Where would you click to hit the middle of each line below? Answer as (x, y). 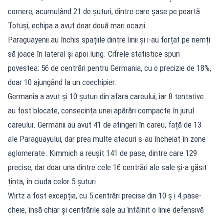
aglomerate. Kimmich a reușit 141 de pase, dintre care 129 (102, 153)
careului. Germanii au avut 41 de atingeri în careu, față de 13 (105, 124)
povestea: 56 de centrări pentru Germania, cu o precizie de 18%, (109, 68)
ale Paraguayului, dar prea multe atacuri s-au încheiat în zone (107, 139)
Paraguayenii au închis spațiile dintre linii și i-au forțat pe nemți (109, 39)
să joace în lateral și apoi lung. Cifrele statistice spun (94, 54)
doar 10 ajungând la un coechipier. (62, 82)
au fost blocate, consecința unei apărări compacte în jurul (101, 110)
